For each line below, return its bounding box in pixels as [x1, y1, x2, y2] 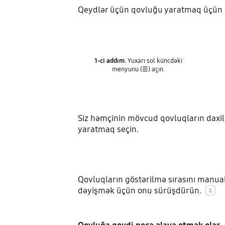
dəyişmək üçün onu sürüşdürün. [77, 185, 205, 196]
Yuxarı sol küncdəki [126, 56, 183, 65]
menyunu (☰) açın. [112, 65, 165, 73]
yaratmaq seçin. [77, 124, 139, 135]
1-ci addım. [94, 56, 127, 65]
